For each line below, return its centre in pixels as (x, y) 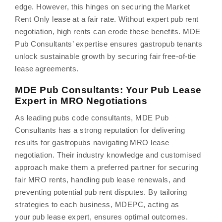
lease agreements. (48, 69)
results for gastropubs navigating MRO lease (92, 142)
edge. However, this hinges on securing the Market (103, 7)
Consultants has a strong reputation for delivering (100, 130)
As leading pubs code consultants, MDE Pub (92, 118)
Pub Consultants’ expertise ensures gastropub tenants (109, 44)
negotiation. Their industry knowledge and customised (108, 155)
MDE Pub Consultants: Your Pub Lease (108, 90)
